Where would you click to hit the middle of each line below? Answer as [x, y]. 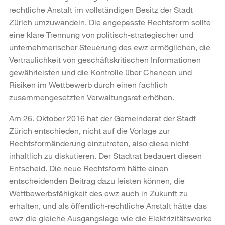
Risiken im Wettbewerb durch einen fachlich [88, 84]
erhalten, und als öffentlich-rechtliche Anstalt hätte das [108, 205]
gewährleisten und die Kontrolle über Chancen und [100, 72]
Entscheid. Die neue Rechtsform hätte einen [89, 168]
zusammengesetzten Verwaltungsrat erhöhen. [92, 97]
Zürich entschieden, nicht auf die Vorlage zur [89, 130]
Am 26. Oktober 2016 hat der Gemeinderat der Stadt [102, 118]
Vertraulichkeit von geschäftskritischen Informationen [105, 59]
